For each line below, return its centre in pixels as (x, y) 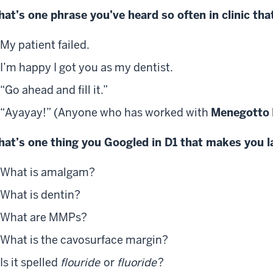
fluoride (137, 263)
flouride (80, 263)
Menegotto (240, 113)
